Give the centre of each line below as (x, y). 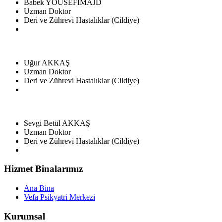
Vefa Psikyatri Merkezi (59, 197)
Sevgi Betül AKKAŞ (57, 123)
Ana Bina (39, 188)
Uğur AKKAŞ (47, 62)
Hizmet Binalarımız (43, 169)
